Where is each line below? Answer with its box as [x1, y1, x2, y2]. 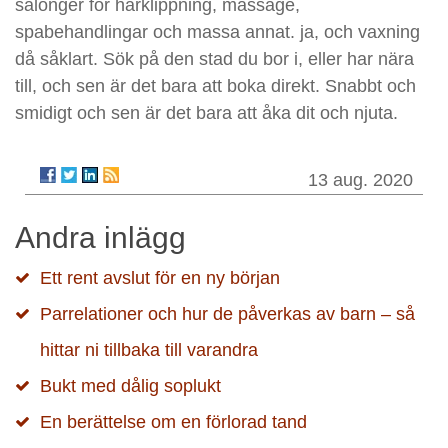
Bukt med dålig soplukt [40, 376, 221, 397]
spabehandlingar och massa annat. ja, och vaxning [15, 22, 420, 43]
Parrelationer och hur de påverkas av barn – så [40, 304, 415, 325]
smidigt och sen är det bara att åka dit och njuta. [15, 103, 403, 124]
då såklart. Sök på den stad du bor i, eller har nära [15, 49, 414, 70]
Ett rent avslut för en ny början [40, 268, 280, 289]
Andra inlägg [15, 221, 186, 255]
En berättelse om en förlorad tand [40, 412, 307, 433]
